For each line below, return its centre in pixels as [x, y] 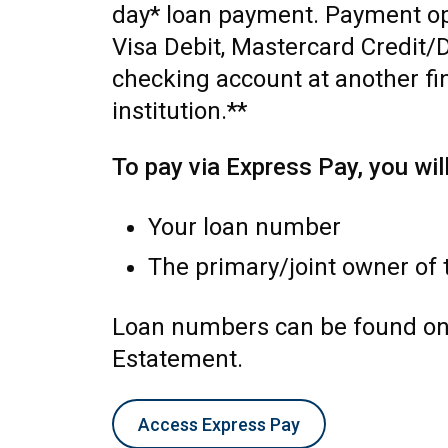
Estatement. [177, 359]
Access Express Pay [219, 424]
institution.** [179, 111]
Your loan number [244, 227]
